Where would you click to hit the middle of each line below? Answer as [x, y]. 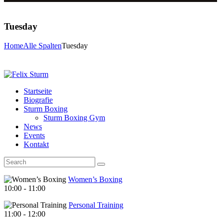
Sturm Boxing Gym [74, 117]
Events [34, 135]
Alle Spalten [42, 45]
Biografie [38, 100]
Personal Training [96, 205]
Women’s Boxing [95, 179]
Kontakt [36, 144]
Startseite [38, 91]
